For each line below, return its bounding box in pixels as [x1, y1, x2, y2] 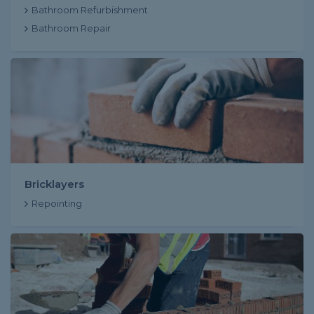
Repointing [32, 198, 82, 209]
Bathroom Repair [32, 22, 111, 34]
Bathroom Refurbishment [32, 4, 148, 15]
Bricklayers [25, 177, 84, 191]
